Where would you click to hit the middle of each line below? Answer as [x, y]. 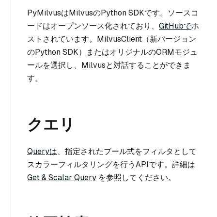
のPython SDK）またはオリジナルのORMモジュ [112, 52]
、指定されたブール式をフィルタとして [127, 151]
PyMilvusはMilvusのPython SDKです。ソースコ [113, 13]
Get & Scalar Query [62, 177]
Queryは [42, 151]
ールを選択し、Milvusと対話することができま [109, 65]
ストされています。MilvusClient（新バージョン [112, 39]
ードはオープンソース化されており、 [93, 26]
